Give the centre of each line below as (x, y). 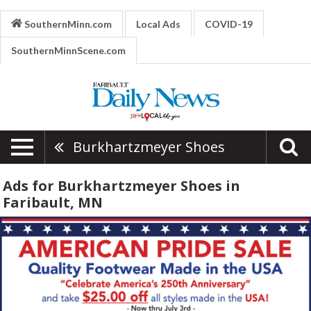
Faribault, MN (53, 202)
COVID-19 (228, 24)
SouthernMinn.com (67, 24)
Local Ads (158, 24)
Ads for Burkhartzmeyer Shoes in (121, 186)
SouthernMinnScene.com (68, 50)
